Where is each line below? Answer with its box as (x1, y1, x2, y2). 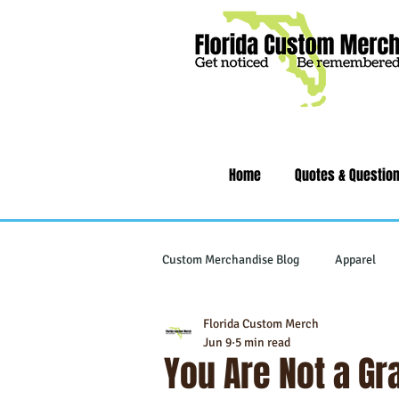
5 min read (235, 335, 290, 350)
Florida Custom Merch (203, 316, 319, 331)
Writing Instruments (198, 322, 305, 338)
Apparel (335, 251, 376, 267)
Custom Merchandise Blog (162, 251, 299, 267)
